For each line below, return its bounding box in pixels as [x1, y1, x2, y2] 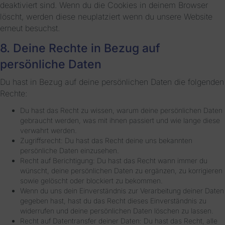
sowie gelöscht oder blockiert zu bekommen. [20, 176, 163, 185]
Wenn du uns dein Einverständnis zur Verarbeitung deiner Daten [20, 186, 224, 195]
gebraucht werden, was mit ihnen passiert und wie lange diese [20, 116, 220, 125]
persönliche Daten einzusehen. [20, 146, 119, 155]
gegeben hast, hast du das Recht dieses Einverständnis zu [20, 196, 206, 205]
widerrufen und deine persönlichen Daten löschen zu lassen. [20, 206, 213, 215]
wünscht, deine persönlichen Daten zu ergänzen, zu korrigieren [20, 166, 222, 175]
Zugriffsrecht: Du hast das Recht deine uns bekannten [20, 136, 192, 145]
